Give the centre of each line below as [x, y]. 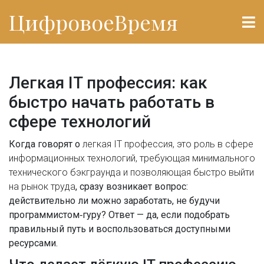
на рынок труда [42, 187]
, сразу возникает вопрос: [132, 187]
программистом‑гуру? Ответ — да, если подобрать [119, 215]
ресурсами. [33, 243]
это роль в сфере [215, 144]
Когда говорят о [46, 144]
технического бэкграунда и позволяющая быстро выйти [131, 172]
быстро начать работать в [112, 102]
